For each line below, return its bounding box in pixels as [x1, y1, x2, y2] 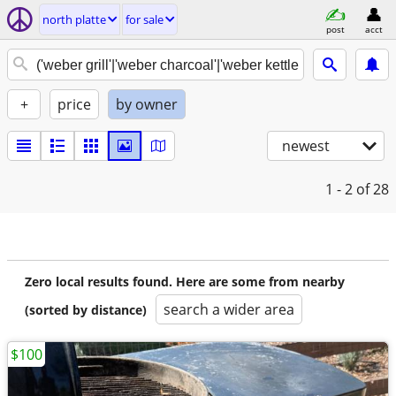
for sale [126, 11, 164, 27]
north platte [42, 11, 106, 27]
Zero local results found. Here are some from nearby [25, 273, 345, 290]
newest [282, 136, 330, 156]
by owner [116, 95, 178, 114]
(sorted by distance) [25, 301, 147, 318]
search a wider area [164, 300, 294, 319]
